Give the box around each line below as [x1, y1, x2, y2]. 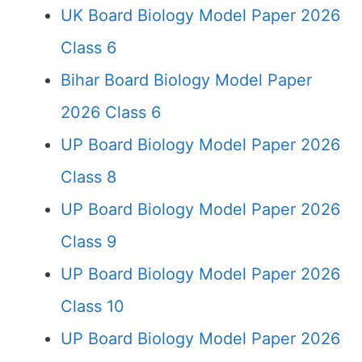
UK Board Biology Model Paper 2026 [61, 6, 340, 25]
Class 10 [61, 297, 124, 316]
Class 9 [61, 232, 116, 251]
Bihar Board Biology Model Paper [61, 70, 312, 90]
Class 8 [61, 167, 116, 187]
